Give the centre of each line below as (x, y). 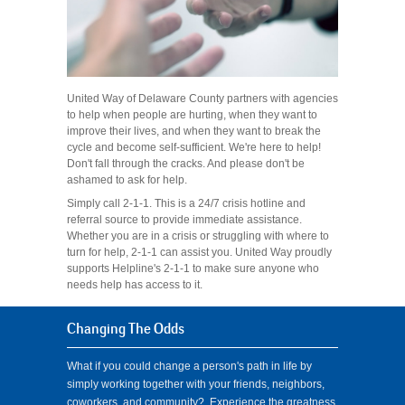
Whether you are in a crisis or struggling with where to (198, 236)
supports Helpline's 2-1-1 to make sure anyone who (193, 269)
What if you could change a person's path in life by (189, 367)
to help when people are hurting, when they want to (192, 115)
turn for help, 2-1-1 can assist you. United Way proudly (199, 253)
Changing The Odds (126, 329)
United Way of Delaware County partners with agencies (202, 99)
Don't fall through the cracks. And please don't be (186, 164)
